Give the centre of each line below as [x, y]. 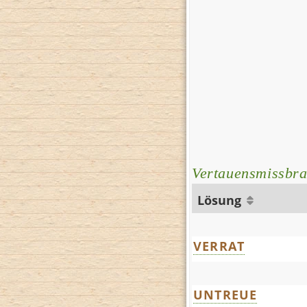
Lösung [221, 200]
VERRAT [219, 246]
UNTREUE [225, 294]
